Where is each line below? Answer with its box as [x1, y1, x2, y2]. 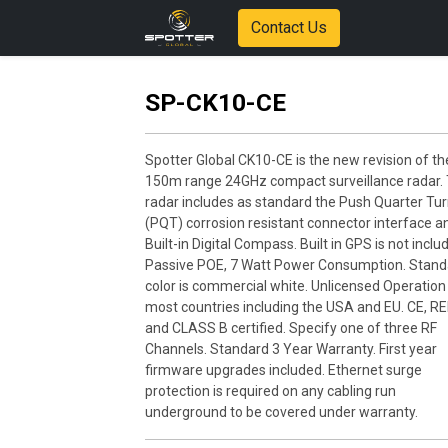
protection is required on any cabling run [145, 383, 396, 399]
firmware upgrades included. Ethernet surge [145, 362, 422, 378]
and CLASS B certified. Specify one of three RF [145, 320, 437, 336]
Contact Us [251, 18, 328, 37]
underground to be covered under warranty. [145, 404, 418, 420]
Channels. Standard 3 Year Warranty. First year [145, 341, 437, 357]
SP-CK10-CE [145, 88, 286, 117]
